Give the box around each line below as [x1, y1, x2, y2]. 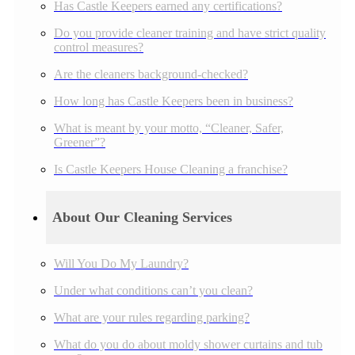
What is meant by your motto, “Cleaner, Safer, [54, 120, 284, 135]
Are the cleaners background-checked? [54, 67, 248, 81]
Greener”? [54, 135, 105, 149]
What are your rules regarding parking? [54, 310, 250, 324]
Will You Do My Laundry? [54, 256, 189, 270]
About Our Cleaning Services [52, 208, 232, 225]
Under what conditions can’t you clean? [54, 283, 253, 297]
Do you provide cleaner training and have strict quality [54, 25, 326, 40]
